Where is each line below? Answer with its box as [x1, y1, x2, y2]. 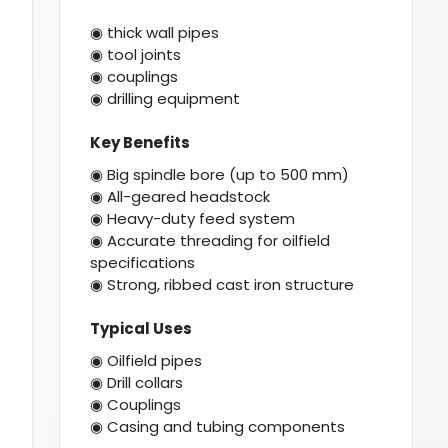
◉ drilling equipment [90, 88, 241, 110]
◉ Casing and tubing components [90, 416, 346, 438]
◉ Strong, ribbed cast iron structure [90, 274, 355, 296]
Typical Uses [90, 318, 193, 340]
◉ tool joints [90, 44, 182, 66]
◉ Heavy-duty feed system [90, 208, 296, 230]
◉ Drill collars [90, 372, 184, 394]
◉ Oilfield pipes [90, 350, 203, 372]
